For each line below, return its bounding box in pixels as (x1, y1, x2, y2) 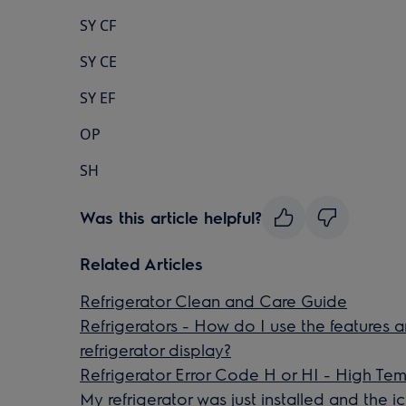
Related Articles (80, 253, 203, 274)
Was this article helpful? (80, 207, 262, 227)
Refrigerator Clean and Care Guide (80, 290, 347, 311)
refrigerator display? (80, 339, 231, 360)
